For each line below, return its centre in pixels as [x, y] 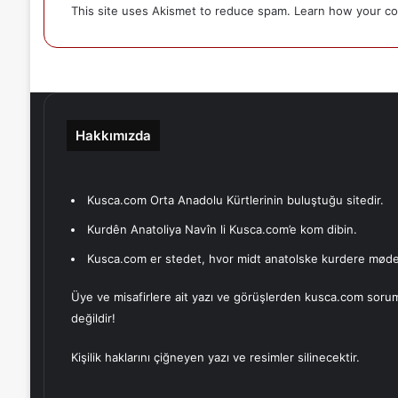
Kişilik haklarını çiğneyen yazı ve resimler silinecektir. [215, 357]
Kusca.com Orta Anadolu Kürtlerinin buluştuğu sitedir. [235, 200]
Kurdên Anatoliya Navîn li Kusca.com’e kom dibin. [222, 229]
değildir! [93, 318]
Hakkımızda [113, 135]
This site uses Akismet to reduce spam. [182, 11]
